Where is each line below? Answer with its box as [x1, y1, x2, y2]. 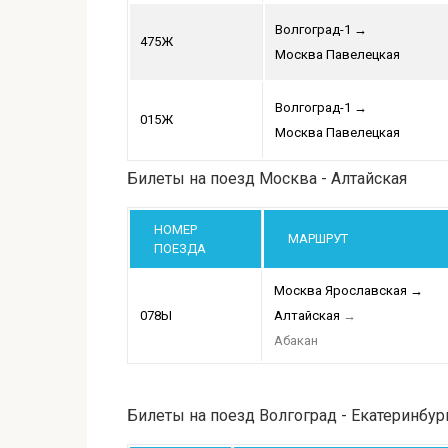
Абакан [274, 333, 318, 349]
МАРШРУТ [288, 231, 348, 247]
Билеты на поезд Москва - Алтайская [127, 169, 407, 189]
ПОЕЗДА [154, 241, 206, 257]
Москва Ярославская [274, 283, 407, 299]
